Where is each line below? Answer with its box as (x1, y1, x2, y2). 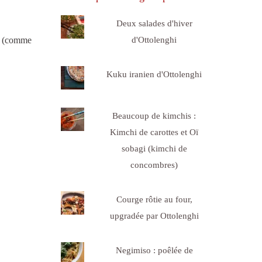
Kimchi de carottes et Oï (110, 127, 199, 137)
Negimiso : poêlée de (115, 245, 193, 255)
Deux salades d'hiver (116, 18, 192, 28)
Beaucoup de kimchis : (112, 111, 196, 120)
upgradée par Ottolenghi (109, 211, 199, 220)
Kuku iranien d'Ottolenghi (106, 69, 202, 79)
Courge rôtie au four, (116, 194, 192, 204)
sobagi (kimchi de (121, 143, 187, 153)
